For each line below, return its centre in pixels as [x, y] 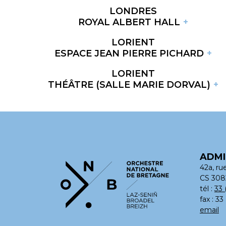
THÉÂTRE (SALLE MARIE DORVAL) [129, 84]
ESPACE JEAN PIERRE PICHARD [129, 53]
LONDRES [133, 11]
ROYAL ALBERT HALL [129, 22]
